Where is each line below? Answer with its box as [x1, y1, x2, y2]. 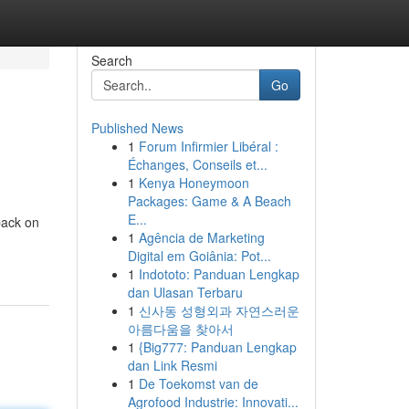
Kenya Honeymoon [138, 173, 249, 192]
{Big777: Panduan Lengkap [138, 338, 297, 356]
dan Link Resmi [127, 356, 217, 374]
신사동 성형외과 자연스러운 [138, 301, 299, 320]
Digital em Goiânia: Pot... [127, 246, 271, 265]
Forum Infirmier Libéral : [138, 137, 278, 155]
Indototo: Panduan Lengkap [138, 265, 299, 283]
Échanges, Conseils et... [127, 155, 267, 173]
